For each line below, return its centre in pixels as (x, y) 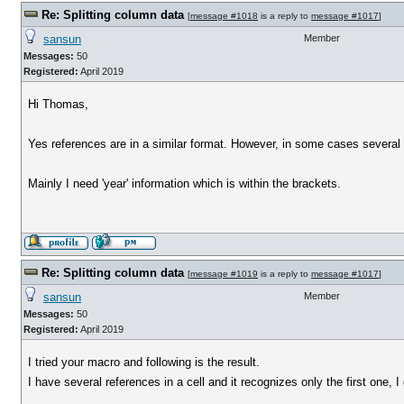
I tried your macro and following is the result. (144, 362)
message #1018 (224, 16)
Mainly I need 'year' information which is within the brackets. (185, 184)
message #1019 (224, 274)
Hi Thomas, (59, 104)
